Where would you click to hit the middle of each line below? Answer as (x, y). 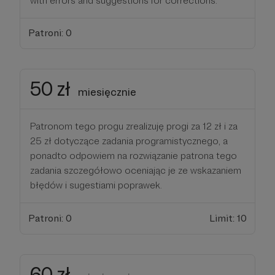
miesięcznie (107, 92)
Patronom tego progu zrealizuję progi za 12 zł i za (134, 126)
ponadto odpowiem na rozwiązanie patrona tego (134, 156)
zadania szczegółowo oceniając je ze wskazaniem (136, 171)
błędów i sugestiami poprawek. (96, 185)
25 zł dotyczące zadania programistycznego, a (129, 141)
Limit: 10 (228, 218)
